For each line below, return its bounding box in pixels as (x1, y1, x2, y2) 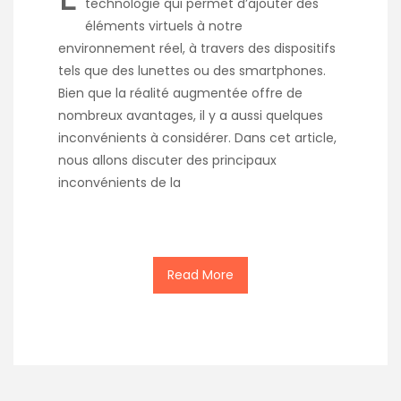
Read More (167, 265, 234, 284)
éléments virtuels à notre (85, 16, 243, 35)
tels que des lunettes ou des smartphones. (58, 61, 326, 80)
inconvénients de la (58, 173, 181, 192)
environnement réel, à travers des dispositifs (58, 38, 336, 57)
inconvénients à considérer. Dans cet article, (58, 128, 337, 147)
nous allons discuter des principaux (58, 150, 277, 169)
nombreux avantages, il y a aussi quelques (58, 106, 323, 124)
